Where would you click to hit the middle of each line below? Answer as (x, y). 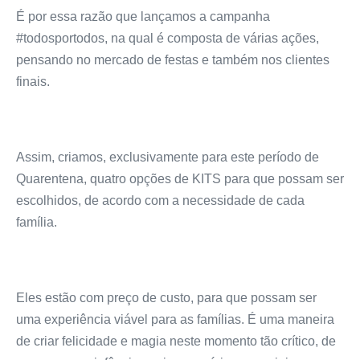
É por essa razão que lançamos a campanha (143, 17)
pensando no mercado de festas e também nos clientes (173, 60)
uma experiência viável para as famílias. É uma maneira (175, 320)
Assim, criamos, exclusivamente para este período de (168, 157)
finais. (33, 82)
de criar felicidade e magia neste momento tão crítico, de (176, 342)
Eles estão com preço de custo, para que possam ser (166, 298)
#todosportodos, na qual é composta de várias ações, (168, 39)
